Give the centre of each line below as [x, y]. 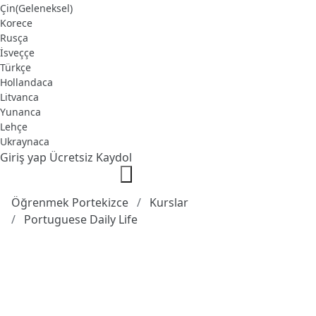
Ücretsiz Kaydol [91, 158]
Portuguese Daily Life [81, 220]
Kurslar [169, 203]
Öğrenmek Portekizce [70, 203]
